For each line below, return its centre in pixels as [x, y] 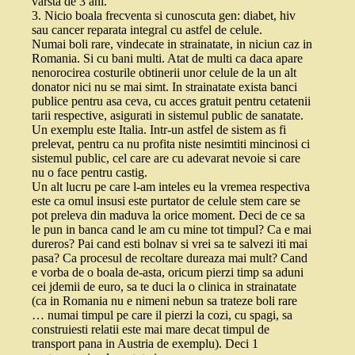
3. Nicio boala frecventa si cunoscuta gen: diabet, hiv [164, 15]
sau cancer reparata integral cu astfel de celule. [147, 30]
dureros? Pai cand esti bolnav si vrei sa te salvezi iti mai [170, 244]
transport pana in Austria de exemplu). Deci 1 [145, 344]
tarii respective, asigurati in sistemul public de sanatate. [168, 115]
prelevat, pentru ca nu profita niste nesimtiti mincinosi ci [171, 144]
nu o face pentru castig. [90, 172]
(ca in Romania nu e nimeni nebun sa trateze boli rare [164, 301]
